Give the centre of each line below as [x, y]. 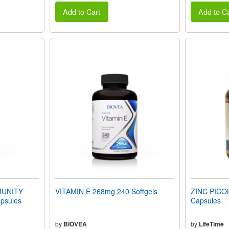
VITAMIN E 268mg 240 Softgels [106, 191]
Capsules [205, 201]
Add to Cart [82, 12]
